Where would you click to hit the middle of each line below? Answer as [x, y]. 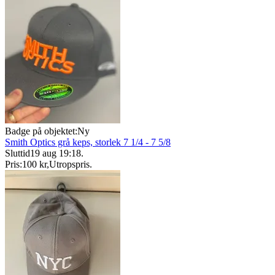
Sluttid [17, 153]
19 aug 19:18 [56, 153]
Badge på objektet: [41, 131]
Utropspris [69, 164]
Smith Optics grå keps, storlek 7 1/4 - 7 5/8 [88, 142]
